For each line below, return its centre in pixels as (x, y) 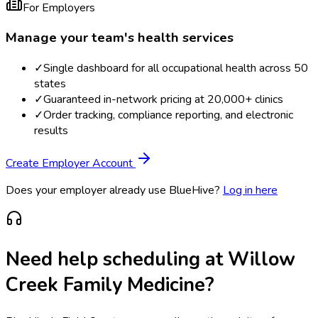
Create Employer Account (71, 164)
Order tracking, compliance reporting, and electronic (168, 115)
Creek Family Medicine (105, 285)
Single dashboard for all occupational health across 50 (176, 68)
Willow (262, 259)
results (51, 131)
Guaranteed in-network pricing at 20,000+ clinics (163, 100)
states (50, 84)
